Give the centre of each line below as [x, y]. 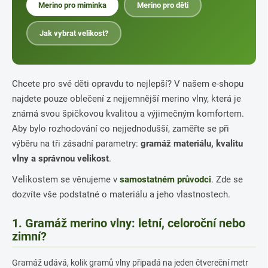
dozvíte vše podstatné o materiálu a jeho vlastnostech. [121, 194]
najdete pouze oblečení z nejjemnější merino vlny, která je [127, 99]
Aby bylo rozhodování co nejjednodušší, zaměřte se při [121, 129]
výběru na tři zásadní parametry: [76, 144]
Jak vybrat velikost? [74, 33]
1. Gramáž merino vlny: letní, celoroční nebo [129, 223]
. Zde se [227, 179]
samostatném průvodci [165, 179]
